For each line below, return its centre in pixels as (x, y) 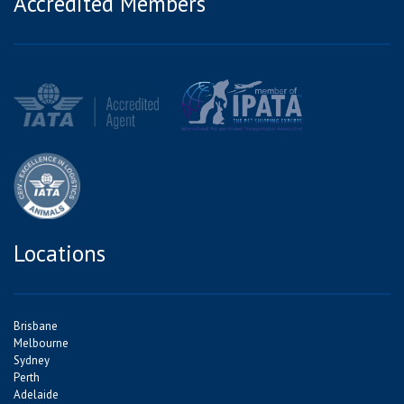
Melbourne (41, 344)
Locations (60, 254)
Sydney (32, 361)
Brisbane (36, 326)
